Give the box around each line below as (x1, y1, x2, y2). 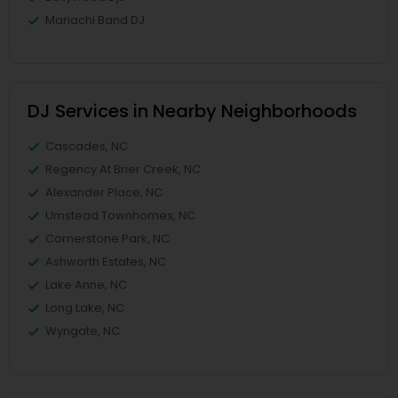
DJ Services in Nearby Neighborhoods (28, 99, 357, 123)
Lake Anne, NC (45, 276, 127, 293)
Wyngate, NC (45, 322, 120, 339)
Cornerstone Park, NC (45, 230, 170, 247)
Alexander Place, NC (45, 184, 163, 201)
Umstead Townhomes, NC (45, 207, 195, 224)
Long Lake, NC (45, 299, 124, 316)
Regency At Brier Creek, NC (45, 161, 201, 178)
